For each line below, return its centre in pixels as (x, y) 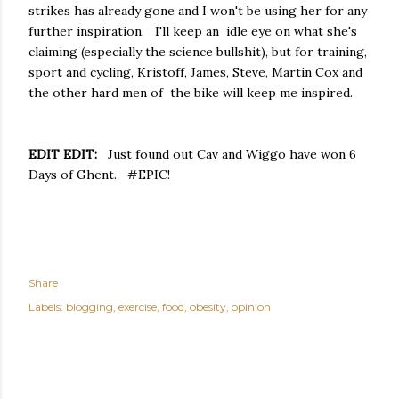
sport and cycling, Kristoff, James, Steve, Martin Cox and (195, 72)
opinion (251, 306)
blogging (90, 306)
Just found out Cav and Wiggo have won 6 (228, 154)
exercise (138, 306)
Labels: (46, 306)
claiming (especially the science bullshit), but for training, (198, 51)
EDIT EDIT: (65, 154)
